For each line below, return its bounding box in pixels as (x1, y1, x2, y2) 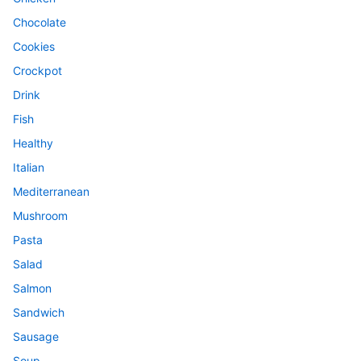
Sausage (13, 329, 59, 343)
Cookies (13, 39, 55, 53)
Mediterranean (13, 184, 89, 198)
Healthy (13, 135, 53, 150)
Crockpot (13, 63, 62, 77)
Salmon (13, 280, 52, 295)
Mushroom (13, 208, 68, 222)
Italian (13, 160, 44, 174)
